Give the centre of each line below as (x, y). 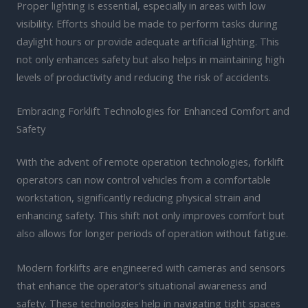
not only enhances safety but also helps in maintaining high (151, 59)
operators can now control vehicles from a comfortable (144, 180)
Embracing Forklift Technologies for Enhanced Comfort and (153, 111)
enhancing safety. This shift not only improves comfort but (151, 216)
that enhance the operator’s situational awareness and (142, 285)
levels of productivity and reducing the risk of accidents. (144, 77)
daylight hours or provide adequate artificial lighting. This (148, 41)
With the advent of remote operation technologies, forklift (150, 162)
